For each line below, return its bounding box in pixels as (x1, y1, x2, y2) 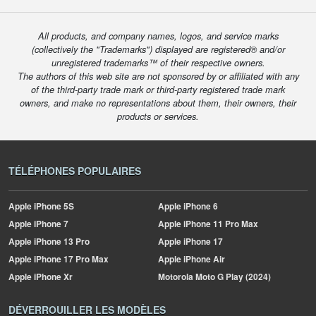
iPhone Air (181, 253, 225, 265)
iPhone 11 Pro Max (181, 217, 258, 230)
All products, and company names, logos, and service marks (37, 30, 279, 42)
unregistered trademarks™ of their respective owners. (51, 56, 265, 69)
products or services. (117, 110, 199, 123)
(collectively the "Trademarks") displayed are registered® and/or (31, 43, 285, 56)
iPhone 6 (181, 200, 218, 212)
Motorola (158, 270, 193, 283)
